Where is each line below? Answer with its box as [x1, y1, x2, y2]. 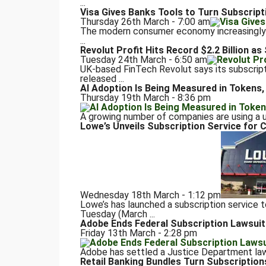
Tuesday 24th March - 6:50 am [80, 54, 207, 66]
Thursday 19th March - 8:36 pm [80, 92, 211, 104]
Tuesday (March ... [80, 208, 155, 220]
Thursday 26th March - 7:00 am [80, 16, 210, 28]
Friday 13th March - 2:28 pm [80, 227, 197, 239]
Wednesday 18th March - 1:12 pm [80, 189, 221, 201]
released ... [80, 73, 124, 85]
